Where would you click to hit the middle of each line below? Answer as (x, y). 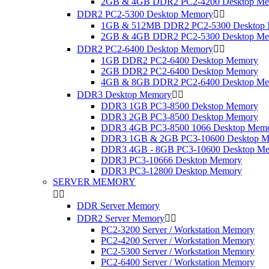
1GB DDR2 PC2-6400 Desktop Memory (180, 60)
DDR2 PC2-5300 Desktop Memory (145, 14)
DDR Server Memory (118, 206)
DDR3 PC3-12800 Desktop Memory (171, 171)
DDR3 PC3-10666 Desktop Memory (171, 160)
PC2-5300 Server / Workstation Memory (178, 251)
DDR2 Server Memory (121, 218)
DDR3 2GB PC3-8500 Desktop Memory (180, 117)
